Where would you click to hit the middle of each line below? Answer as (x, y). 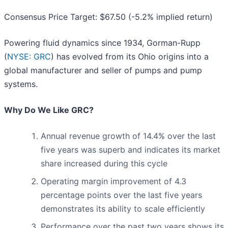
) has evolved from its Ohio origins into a (130, 57)
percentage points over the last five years (121, 195)
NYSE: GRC (29, 57)
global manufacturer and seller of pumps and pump (103, 70)
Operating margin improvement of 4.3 (113, 181)
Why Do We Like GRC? (49, 110)
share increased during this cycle (104, 164)
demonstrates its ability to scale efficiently (123, 209)
